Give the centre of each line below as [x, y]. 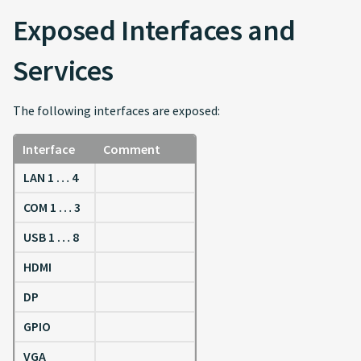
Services [64, 71]
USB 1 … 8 [51, 237]
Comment [132, 149]
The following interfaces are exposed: [116, 110]
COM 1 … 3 [52, 207]
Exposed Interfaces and [155, 30]
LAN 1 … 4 [51, 177]
